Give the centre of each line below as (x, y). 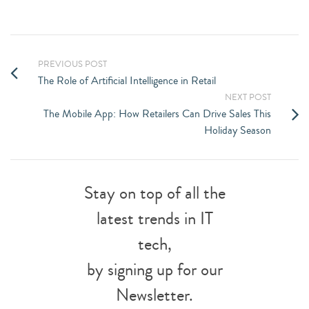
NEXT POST (248, 97)
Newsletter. (154, 295)
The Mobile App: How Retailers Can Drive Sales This (157, 114)
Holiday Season (238, 130)
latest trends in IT (154, 219)
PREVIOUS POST (72, 64)
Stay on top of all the (154, 193)
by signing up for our (154, 270)
